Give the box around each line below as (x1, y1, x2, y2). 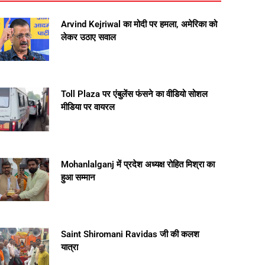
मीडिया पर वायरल (61, 102, 115, 113)
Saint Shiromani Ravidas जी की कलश (61, 228, 200, 240)
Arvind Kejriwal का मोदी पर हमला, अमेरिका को (61, 19, 218, 30)
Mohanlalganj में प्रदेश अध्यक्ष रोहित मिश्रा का (61, 159, 215, 170)
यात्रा (61, 241, 79, 253)
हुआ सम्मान (61, 172, 96, 183)
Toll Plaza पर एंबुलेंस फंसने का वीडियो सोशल (61, 89, 208, 100)
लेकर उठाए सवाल (61, 32, 117, 43)
